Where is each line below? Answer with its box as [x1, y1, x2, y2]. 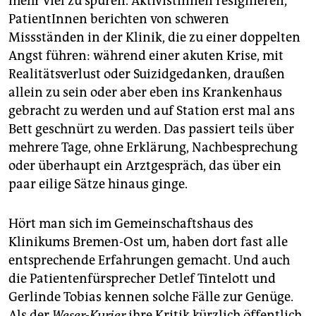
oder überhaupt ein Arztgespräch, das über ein [8, 158, 281, 174]
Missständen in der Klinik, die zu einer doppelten [8, 30, 300, 46]
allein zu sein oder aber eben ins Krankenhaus [8, 85, 282, 101]
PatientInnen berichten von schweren [8, 11, 229, 28]
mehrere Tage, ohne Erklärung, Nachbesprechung [8, 140, 298, 156]
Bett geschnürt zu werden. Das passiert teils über [8, 121, 294, 138]
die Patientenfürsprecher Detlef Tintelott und [8, 271, 276, 287]
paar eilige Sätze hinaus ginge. [8, 176, 188, 193]
